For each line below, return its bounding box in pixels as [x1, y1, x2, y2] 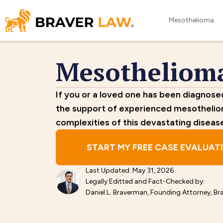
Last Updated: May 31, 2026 [86, 166, 174, 175]
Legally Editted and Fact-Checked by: [86, 177, 205, 186]
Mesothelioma [168, 16, 214, 24]
